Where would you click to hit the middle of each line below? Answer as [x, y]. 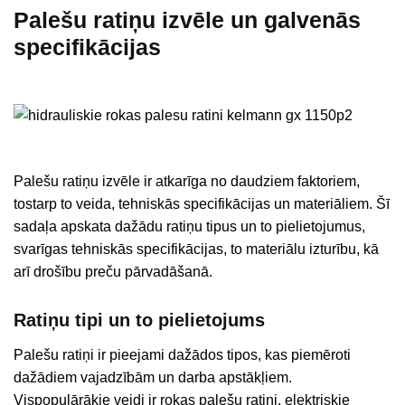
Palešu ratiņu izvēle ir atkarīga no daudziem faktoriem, [187, 181]
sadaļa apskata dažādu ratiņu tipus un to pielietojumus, [189, 226]
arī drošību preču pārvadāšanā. [113, 271]
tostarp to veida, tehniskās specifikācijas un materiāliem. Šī [202, 203]
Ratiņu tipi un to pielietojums [139, 320]
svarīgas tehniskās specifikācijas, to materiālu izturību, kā [196, 249]
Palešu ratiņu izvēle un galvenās [187, 19]
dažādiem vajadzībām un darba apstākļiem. [153, 378]
